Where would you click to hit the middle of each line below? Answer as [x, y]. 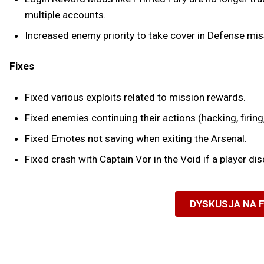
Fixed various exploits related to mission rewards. [135, 98]
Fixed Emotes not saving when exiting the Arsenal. [136, 139]
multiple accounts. [65, 14]
